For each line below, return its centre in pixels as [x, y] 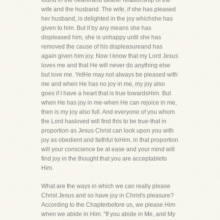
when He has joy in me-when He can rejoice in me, [109, 103]
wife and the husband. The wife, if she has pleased [109, 9]
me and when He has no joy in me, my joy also [103, 84]
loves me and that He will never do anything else [106, 65]
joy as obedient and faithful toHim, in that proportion [110, 140]
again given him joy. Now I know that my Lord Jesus [110, 56]
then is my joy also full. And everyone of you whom [108, 112]
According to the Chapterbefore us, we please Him [108, 205]
